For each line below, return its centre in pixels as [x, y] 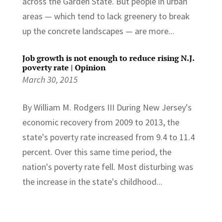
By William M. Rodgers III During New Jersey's [107, 107]
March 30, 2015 [50, 79]
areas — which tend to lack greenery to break [106, 16]
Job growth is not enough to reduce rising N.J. [108, 58]
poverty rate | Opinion [64, 67]
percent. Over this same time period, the [97, 152]
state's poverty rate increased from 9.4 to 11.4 [108, 137]
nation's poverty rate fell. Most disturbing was [108, 166]
